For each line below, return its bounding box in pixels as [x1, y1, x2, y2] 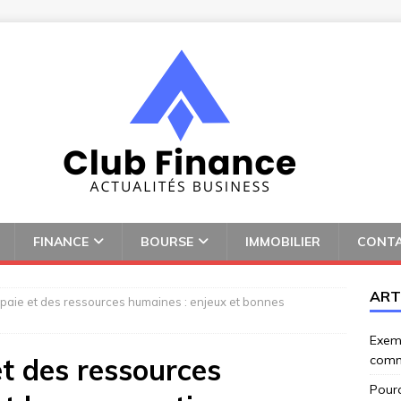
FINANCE [33, 234, 89, 250]
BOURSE [141, 234, 193, 250]
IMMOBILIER [245, 234, 320, 250]
